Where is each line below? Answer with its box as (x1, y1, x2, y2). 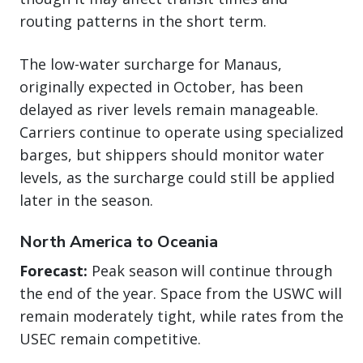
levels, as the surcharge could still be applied (19, 168, 335, 188)
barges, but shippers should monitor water (19, 145, 324, 165)
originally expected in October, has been (19, 77, 303, 97)
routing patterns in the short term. (19, 11, 267, 32)
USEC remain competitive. (19, 329, 201, 349)
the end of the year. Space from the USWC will (19, 284, 342, 304)
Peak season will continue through (88, 261, 332, 281)
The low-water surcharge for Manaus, (19, 54, 282, 75)
